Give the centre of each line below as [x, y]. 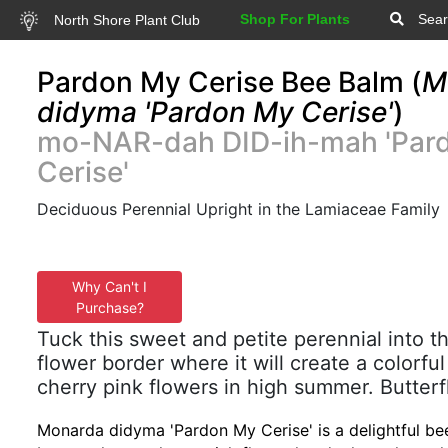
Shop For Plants [294, 19]
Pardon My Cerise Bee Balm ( [229, 82]
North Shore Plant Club [124, 19]
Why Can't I [109, 286]
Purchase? [109, 307]
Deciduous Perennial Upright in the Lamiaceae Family [238, 209]
